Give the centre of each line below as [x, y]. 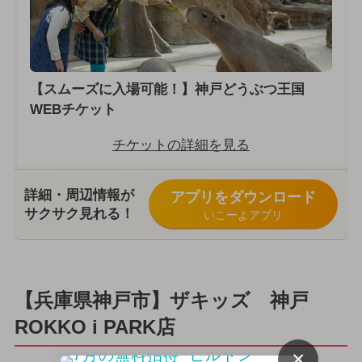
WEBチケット [73, 110]
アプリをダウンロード [243, 197]
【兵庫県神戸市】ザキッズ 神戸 [161, 301]
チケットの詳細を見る [181, 145]
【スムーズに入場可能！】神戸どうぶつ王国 [167, 90]
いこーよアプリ [243, 215]
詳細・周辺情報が [79, 195]
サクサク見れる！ [79, 213]
